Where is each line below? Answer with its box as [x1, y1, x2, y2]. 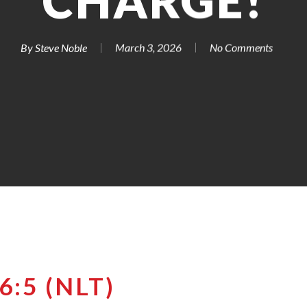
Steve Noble [35, 40, 87, 54]
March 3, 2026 [115, 40, 182, 54]
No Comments [210, 40, 273, 54]
